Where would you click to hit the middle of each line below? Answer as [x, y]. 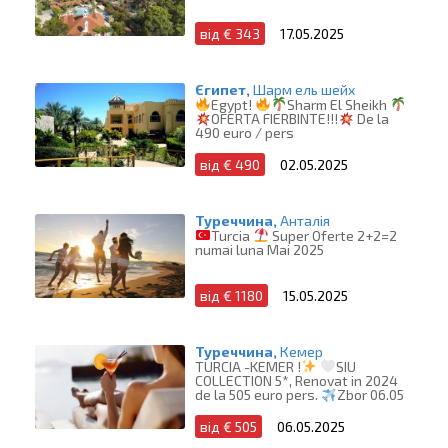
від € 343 [230, 34]
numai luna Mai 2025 [259, 249]
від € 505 [228, 427]
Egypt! [232, 104]
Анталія [305, 221]
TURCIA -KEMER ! [248, 366]
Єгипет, [222, 90]
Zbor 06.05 [370, 395]
